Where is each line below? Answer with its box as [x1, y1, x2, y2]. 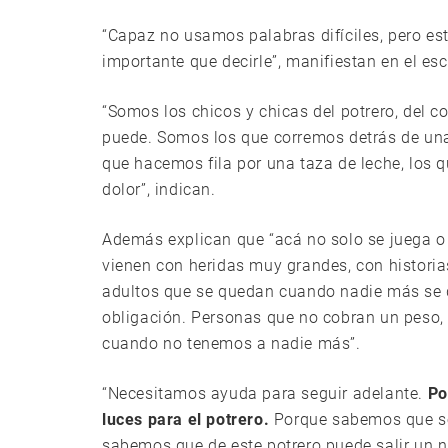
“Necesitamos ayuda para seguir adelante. [102, 384, 428, 404]
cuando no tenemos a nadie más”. [102, 334, 361, 354]
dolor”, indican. [102, 180, 216, 200]
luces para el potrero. [102, 410, 270, 430]
